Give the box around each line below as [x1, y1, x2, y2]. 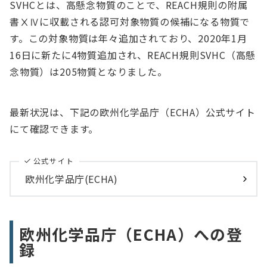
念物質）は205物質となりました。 [10, 64, 167, 79]
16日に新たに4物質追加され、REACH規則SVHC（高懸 [10, 47, 256, 62]
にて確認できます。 [10, 121, 99, 136]
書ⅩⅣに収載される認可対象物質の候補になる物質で [10, 14, 250, 29]
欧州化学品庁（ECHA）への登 [19, 223, 243, 246]
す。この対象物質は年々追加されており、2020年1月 [10, 30, 247, 45]
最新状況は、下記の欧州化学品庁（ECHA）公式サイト [10, 104, 256, 119]
